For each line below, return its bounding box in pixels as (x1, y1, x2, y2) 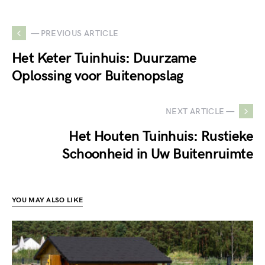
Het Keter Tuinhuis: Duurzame (12, 50, 197, 67)
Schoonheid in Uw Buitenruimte (62, 146, 253, 163)
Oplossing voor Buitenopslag (12, 67, 183, 85)
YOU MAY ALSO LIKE (12, 196, 83, 205)
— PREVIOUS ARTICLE (31, 28, 119, 38)
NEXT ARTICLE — (166, 106, 234, 117)
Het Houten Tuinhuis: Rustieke (69, 128, 253, 145)
